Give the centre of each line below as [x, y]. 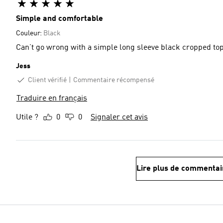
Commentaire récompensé [114, 80]
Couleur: [30, 33]
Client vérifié [47, 80]
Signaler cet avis [119, 118]
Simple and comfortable [59, 19]
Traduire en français [52, 99]
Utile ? [27, 118]
